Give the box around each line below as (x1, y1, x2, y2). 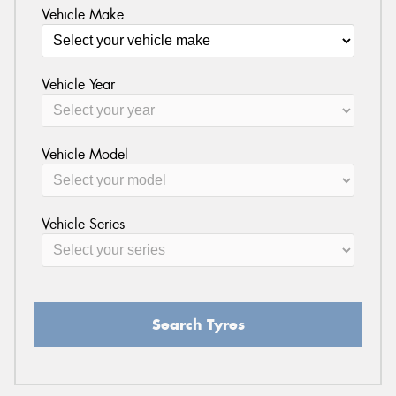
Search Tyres (151, 314, 245, 334)
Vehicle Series (41, 214, 125, 233)
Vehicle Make (41, 4, 124, 24)
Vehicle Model (41, 144, 128, 164)
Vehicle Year (41, 74, 115, 94)
